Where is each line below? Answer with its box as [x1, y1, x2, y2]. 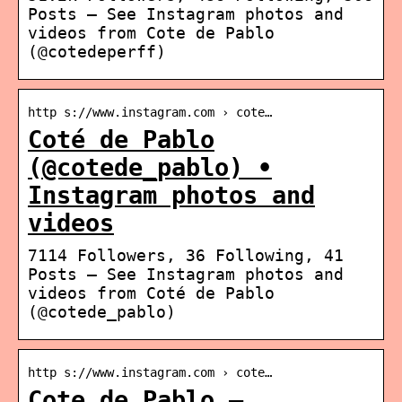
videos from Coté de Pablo [28, 283, 275, 302]
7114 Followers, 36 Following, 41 [28, 245, 344, 265]
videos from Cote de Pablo [28, 22, 275, 42]
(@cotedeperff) [28, 41, 166, 61]
